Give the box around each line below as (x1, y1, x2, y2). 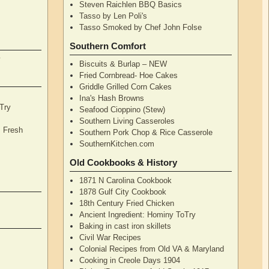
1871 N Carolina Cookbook (79, 175, 172, 185)
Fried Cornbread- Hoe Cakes (79, 70, 178, 80)
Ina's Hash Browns (79, 93, 145, 103)
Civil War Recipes (79, 232, 142, 242)
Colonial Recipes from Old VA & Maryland (79, 244, 225, 253)
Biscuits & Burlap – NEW (79, 59, 168, 68)
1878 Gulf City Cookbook (79, 187, 167, 196)
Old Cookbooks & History (70, 157, 178, 168)
